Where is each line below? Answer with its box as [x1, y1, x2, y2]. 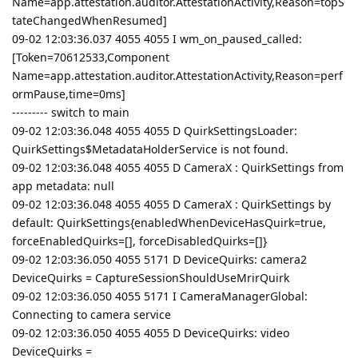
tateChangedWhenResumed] [12, 12, 167, 28]
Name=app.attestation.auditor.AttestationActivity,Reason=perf [12, 67, 343, 83]
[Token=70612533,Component [12, 49, 169, 65]
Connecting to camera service [12, 306, 171, 322]
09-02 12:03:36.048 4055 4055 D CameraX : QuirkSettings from [12, 159, 344, 175]
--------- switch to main [12, 104, 129, 120]
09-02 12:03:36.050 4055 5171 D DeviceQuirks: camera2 [12, 251, 307, 267]
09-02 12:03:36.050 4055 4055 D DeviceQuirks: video [12, 324, 289, 340]
